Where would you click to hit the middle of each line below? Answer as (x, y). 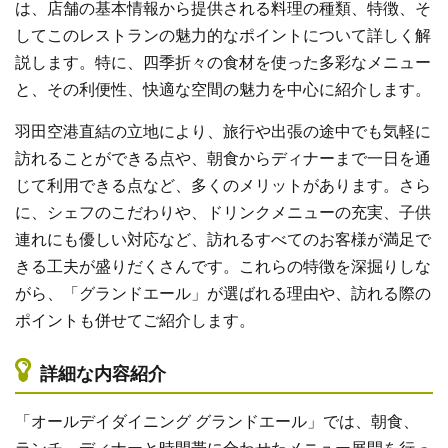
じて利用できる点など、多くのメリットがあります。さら (223, 186)
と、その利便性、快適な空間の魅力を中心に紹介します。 (223, 90)
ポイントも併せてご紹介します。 (135, 321)
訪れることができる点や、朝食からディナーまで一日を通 (223, 159)
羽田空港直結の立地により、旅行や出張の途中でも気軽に (223, 132)
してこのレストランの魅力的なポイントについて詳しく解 (223, 36)
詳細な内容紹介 (103, 375)
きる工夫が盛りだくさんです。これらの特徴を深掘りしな (223, 267)
